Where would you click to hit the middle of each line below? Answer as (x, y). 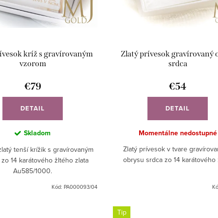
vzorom (33, 64)
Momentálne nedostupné (178, 133)
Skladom (37, 133)
